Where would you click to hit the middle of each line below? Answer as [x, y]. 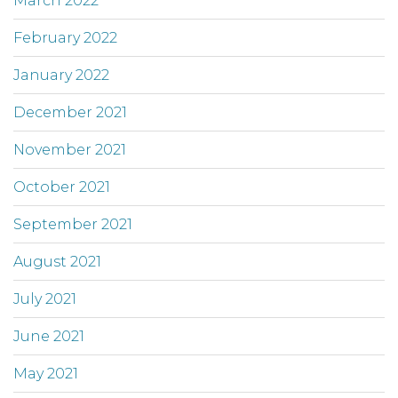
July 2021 [45, 299]
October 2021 [62, 187]
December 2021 [70, 113]
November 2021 [70, 150]
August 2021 [57, 262]
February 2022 [65, 38]
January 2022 [61, 76]
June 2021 [49, 337]
